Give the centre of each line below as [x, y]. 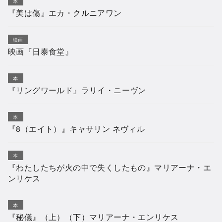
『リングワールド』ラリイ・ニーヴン [77, 90]
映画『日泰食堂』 [41, 52]
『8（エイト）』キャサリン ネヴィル [77, 129]
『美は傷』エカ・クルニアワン [65, 13]
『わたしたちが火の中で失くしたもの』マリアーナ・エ [110, 167]
